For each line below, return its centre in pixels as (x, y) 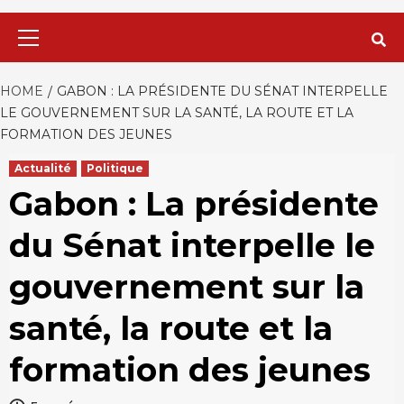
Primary (226, 22)
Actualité (43, 168)
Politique (115, 168)
